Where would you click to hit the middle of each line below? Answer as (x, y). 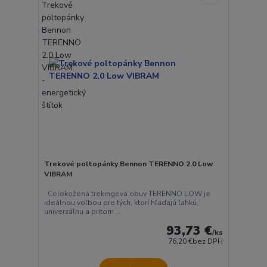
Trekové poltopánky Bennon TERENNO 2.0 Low (128, 164)
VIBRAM (58, 174)
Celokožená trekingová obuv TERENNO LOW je (127, 194)
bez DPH (208, 242)
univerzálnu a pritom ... (82, 212)
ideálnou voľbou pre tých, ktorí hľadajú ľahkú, (121, 203)
